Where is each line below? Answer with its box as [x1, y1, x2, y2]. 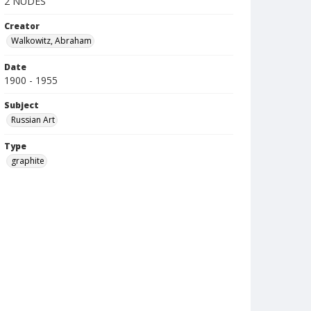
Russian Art [11, 114, 55, 126]
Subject [4, 99, 39, 111]
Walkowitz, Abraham [11, 35, 92, 47]
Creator [4, 20, 40, 32]
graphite [11, 155, 44, 167]
